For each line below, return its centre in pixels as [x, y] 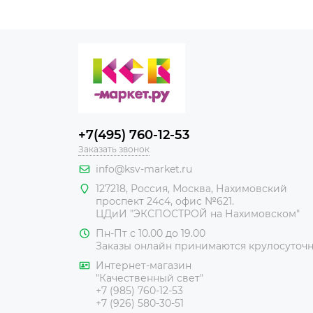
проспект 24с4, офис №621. [165, 201]
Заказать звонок [114, 149]
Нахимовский [252, 188]
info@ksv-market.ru [144, 169]
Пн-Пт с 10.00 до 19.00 [151, 233]
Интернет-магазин [144, 265]
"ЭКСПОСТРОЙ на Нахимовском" [215, 213]
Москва [192, 188]
